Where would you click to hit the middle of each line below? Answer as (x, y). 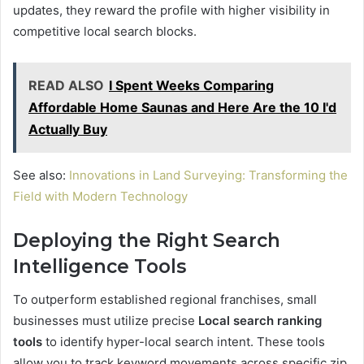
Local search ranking (260, 320)
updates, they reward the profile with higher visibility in (171, 11)
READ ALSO (66, 86)
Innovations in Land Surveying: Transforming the (208, 175)
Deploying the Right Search (147, 241)
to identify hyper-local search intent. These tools (184, 341)
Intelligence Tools (100, 267)
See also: (41, 175)
